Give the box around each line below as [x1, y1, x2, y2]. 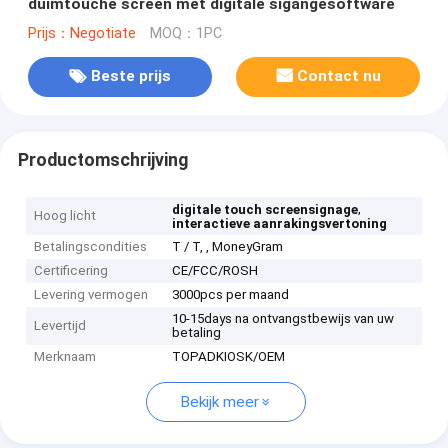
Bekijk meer [180, 393, 259, 412]
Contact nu [297, 67, 382, 86]
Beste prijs [90, 67, 171, 86]
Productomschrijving [17, 149, 188, 170]
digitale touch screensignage [172, 202, 359, 218]
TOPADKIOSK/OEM [172, 349, 286, 365]
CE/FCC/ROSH [172, 263, 259, 279]
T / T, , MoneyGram [172, 239, 284, 255]
